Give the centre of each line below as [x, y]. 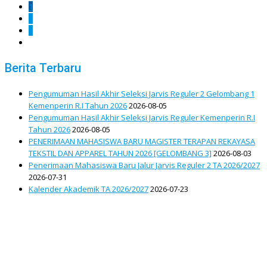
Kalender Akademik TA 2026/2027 [89, 189]
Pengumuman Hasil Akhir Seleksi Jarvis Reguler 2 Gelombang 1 [142, 93]
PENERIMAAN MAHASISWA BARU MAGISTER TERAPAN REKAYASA [142, 141]
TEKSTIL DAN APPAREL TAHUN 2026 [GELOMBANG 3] [120, 153]
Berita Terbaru [43, 68]
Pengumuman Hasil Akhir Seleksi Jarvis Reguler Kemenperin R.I [142, 117]
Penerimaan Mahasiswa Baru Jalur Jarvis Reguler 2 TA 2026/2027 [144, 165]
